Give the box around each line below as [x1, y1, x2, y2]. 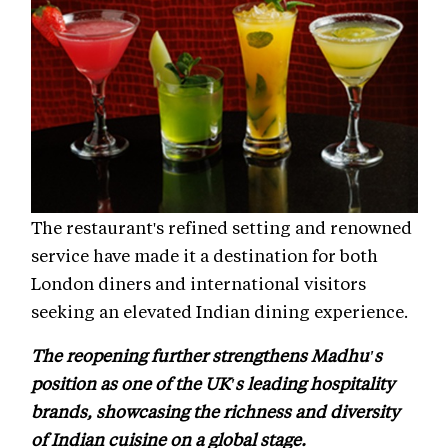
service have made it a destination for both [31, 243, 378, 266]
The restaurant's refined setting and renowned [31, 215, 412, 238]
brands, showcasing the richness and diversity [31, 399, 400, 422]
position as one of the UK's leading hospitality [31, 371, 395, 394]
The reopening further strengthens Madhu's [31, 343, 382, 366]
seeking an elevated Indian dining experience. [31, 299, 412, 322]
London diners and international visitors [31, 271, 366, 294]
